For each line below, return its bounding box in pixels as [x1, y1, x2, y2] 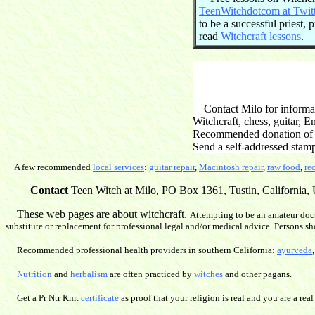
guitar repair [149, 162, 195, 173]
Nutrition [17, 269, 52, 280]
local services [93, 162, 144, 173]
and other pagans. [223, 269, 292, 280]
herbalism [70, 269, 108, 280]
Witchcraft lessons [221, 30, 301, 42]
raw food [267, 162, 300, 173]
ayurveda [277, 245, 312, 256]
